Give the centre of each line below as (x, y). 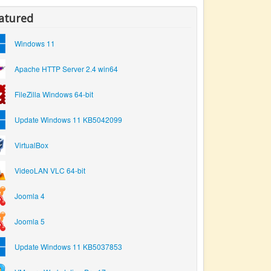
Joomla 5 (30, 221)
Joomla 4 (30, 196)
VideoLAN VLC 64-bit (50, 170)
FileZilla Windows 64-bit (54, 94)
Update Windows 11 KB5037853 (69, 247)
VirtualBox (32, 145)
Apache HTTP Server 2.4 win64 (67, 69)
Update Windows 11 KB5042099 (69, 119)
